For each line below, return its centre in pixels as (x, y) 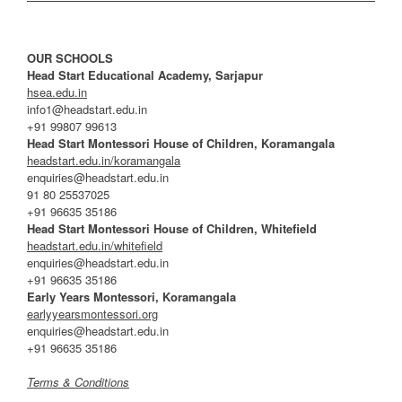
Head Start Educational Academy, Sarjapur (145, 74)
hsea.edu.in (57, 92)
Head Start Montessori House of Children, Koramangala (181, 143)
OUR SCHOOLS (70, 57)
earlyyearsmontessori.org (92, 313)
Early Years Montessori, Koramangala (131, 296)
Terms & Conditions (78, 382)
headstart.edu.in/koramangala (104, 160)
